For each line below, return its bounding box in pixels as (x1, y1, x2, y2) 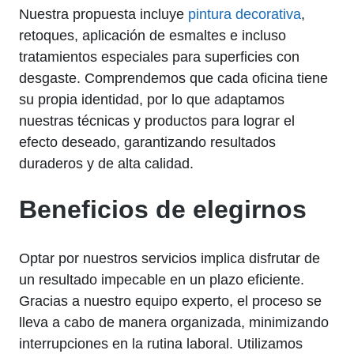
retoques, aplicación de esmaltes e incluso (19, 27, 286, 43)
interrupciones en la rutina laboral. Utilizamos (19, 335, 303, 352)
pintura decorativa (188, 6, 301, 22)
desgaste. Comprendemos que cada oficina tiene (19, 70, 328, 86)
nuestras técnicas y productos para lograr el (19, 112, 295, 129)
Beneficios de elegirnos (19, 194, 307, 224)
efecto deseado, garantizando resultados (19, 134, 276, 150)
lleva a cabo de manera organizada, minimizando (19, 314, 329, 330)
